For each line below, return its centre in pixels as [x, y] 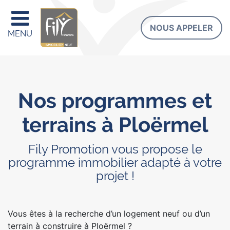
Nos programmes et [115, 100]
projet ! [115, 176]
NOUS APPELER [181, 28]
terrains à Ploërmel [115, 124]
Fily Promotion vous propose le [115, 149]
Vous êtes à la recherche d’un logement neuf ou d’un [109, 214]
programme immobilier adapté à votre [115, 162]
